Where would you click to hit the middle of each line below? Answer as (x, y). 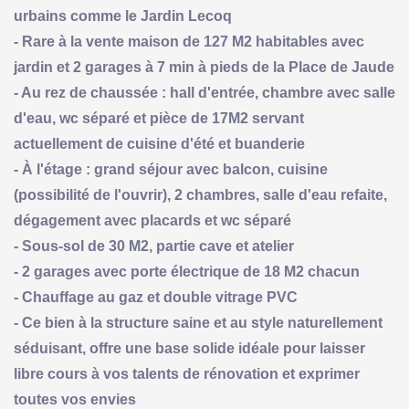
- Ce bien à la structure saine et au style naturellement (198, 322)
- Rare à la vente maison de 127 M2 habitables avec (189, 41)
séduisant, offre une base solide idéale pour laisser (189, 348)
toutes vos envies (75, 399)
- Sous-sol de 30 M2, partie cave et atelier (154, 246)
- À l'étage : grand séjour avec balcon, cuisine (171, 169)
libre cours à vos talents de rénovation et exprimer (187, 373)
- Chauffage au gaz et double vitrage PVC (156, 297)
